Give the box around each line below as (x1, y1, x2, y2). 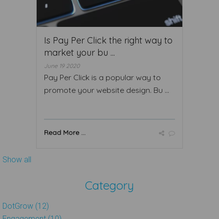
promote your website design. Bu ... (44, 85, 169, 95)
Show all (2, 154, 31, 164)
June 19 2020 (44, 62, 80, 69)
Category (85, 177, 134, 193)
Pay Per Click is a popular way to (44, 72, 161, 82)
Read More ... (44, 128, 86, 136)
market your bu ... (44, 46, 115, 58)
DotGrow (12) (2, 201, 49, 211)
